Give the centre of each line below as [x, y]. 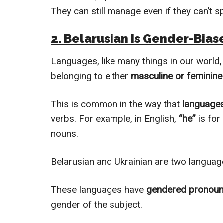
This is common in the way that [115, 104]
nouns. [64, 134]
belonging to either [90, 76]
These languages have [99, 190]
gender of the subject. [97, 205]
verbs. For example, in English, [115, 119]
